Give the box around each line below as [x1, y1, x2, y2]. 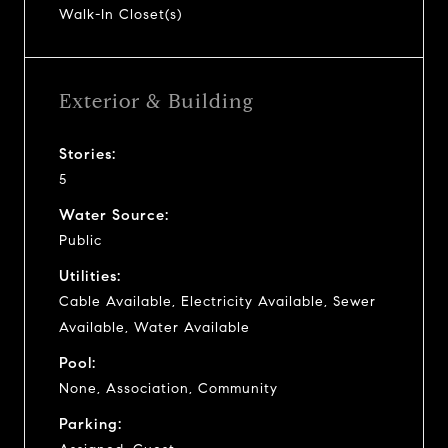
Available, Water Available [59, 318, 250, 336]
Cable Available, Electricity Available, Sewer [59, 292, 376, 310]
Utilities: [59, 266, 121, 285]
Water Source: [59, 205, 169, 224]
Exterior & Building [59, 88, 254, 114]
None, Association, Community [59, 379, 278, 397]
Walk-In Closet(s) [59, 5, 182, 23]
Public [59, 231, 102, 249]
